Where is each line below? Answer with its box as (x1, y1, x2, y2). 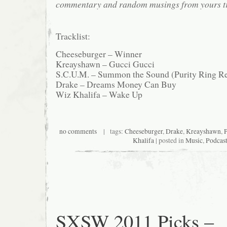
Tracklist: (56, 30, 90, 43)
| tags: (97, 127, 125, 136)
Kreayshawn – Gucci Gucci (56, 57, 155, 70)
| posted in (154, 136, 185, 145)
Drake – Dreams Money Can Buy (56, 78, 176, 90)
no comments (59, 127, 97, 136)
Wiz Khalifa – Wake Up (56, 88, 142, 100)
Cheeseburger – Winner (56, 47, 142, 60)
